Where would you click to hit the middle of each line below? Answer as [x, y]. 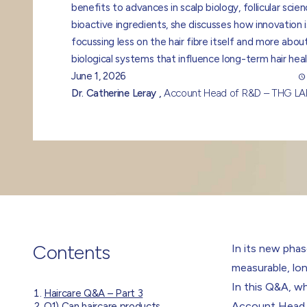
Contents [72, 252]
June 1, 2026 [99, 76]
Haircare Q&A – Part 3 [94, 293]
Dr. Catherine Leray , [118, 93]
